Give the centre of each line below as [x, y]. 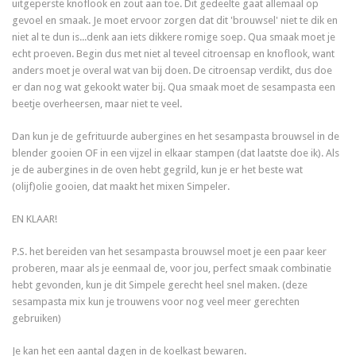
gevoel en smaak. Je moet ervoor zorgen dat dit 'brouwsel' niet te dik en [175, 21]
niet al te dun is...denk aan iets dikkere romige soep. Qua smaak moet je [174, 37]
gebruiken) [37, 319]
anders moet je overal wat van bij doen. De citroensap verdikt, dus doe [172, 71]
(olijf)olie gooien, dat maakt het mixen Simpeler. [121, 187]
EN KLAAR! [35, 219]
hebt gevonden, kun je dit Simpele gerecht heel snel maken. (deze [160, 285]
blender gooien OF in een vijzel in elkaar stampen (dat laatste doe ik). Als [176, 153]
